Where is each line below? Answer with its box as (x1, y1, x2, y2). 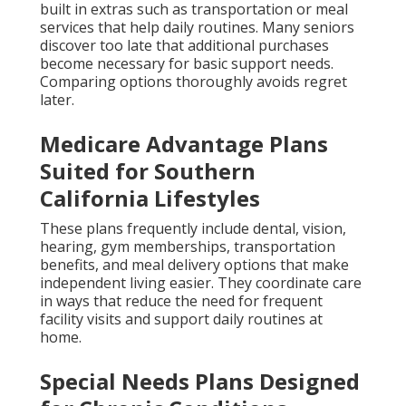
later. (40, 90, 74, 111)
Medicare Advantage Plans (40, 129, 328, 159)
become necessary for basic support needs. (40, 53, 333, 74)
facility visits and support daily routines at (40, 309, 323, 330)
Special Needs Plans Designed (40, 366, 360, 397)
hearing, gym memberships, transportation (40, 237, 335, 257)
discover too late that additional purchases (40, 35, 329, 56)
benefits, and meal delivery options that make (40, 255, 349, 275)
